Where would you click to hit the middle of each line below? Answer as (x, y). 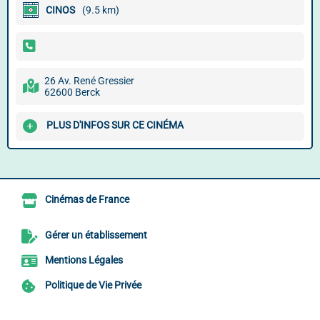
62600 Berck (72, 92)
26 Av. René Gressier (89, 81)
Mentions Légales (84, 260)
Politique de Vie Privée (93, 285)
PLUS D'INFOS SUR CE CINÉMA (115, 125)
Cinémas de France (87, 200)
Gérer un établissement (96, 235)
